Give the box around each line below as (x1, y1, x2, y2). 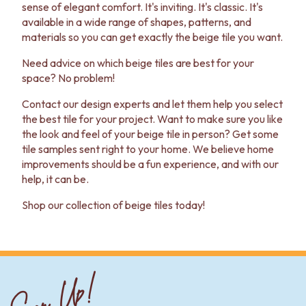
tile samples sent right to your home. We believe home (22, 142, 274, 156)
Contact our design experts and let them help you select (22, 97, 283, 111)
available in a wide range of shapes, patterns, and (22, 15, 251, 29)
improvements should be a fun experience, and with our (22, 157, 279, 171)
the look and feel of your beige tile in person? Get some (22, 127, 279, 141)
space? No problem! (22, 71, 115, 85)
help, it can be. (22, 172, 89, 186)
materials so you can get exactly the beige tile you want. (22, 30, 283, 44)
